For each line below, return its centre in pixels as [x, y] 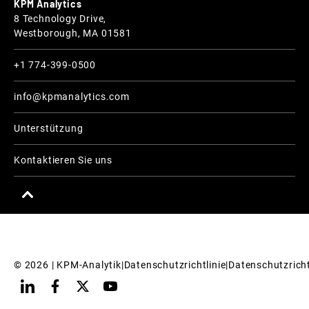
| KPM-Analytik [85, 265]
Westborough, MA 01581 [73, 33]
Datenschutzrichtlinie [175, 265]
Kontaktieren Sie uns [63, 160]
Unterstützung [49, 129]
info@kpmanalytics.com [72, 97]
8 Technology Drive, [60, 19]
